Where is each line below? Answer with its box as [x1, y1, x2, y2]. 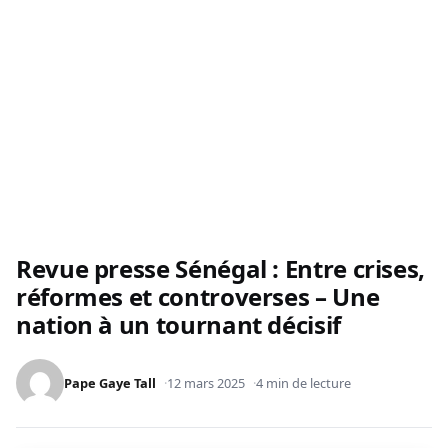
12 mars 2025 [167, 374, 245, 393]
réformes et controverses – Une [16, 280, 380, 314]
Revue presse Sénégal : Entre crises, [16, 252, 426, 286]
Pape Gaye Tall [64, 374, 156, 393]
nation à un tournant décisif [16, 308, 341, 342]
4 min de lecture [256, 374, 351, 393]
